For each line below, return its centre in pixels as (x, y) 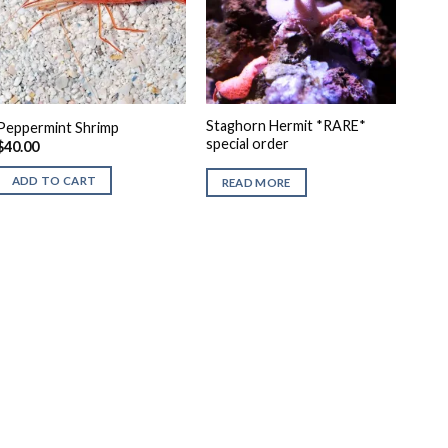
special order (247, 144)
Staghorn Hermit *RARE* (285, 126)
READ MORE (256, 183)
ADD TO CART (54, 180)
